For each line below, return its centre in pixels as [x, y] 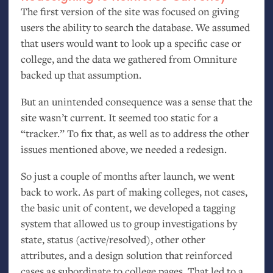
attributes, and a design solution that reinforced [126, 255]
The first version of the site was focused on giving [129, 11]
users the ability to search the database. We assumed [135, 27]
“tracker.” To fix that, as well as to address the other [135, 133]
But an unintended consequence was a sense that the [136, 101]
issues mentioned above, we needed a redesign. [123, 149]
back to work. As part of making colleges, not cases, [134, 191]
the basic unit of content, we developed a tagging [128, 207]
